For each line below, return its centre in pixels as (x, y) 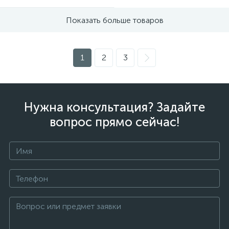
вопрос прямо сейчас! (114, 122)
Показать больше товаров (114, 20)
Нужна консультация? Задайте (114, 107)
